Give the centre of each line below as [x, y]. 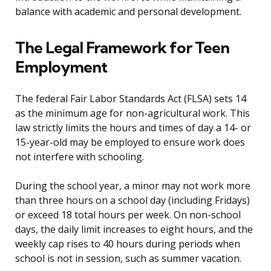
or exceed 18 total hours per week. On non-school [128, 215]
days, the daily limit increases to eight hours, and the [134, 230]
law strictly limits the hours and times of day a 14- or [133, 128]
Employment [61, 67]
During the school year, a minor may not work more [133, 186]
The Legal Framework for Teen [122, 48]
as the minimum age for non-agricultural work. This [132, 113]
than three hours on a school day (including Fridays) [132, 201]
